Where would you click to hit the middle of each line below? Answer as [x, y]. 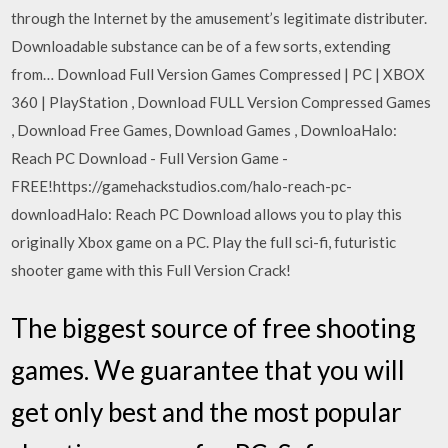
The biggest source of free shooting [214, 327]
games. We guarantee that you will [208, 369]
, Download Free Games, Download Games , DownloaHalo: [204, 130]
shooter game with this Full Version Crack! [151, 270]
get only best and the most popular [207, 411]
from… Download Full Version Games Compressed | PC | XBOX [218, 74]
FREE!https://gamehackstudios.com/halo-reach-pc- [182, 186]
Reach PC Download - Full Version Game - [150, 158]
